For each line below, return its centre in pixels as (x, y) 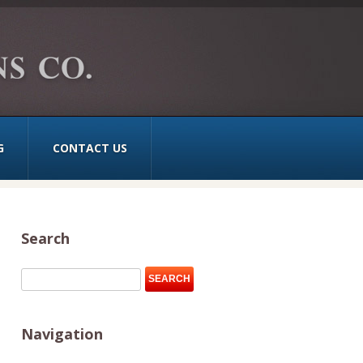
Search (45, 238)
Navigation (62, 334)
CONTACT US (90, 148)
